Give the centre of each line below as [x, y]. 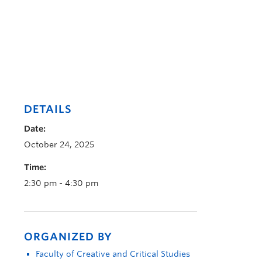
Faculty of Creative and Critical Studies [113, 254]
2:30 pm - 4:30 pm [61, 183]
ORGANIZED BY [68, 237]
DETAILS [48, 109]
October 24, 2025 [59, 144]
